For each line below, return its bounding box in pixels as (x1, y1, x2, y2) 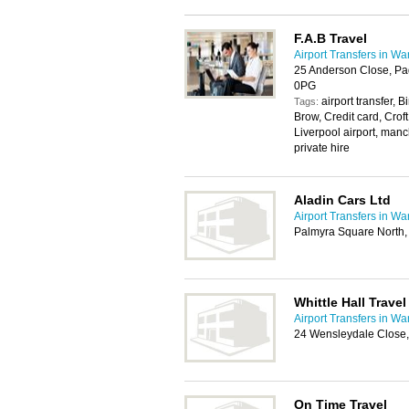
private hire (294, 142, 350, 154)
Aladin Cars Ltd (294, 193, 391, 207)
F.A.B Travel (294, 31, 367, 46)
